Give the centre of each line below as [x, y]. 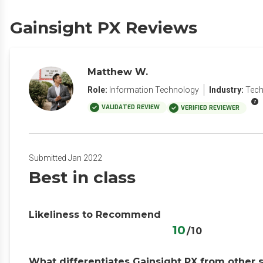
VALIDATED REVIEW [131, 107]
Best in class [82, 177]
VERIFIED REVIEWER [210, 108]
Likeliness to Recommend [95, 215]
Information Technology [154, 90]
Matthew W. [118, 72]
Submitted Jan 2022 [65, 158]
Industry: [226, 90]
